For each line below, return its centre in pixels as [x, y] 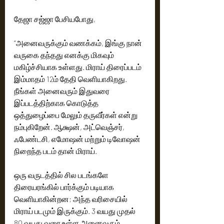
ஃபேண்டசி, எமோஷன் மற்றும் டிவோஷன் [78, 139]
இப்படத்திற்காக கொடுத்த [57, 103]
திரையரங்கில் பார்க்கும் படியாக [65, 187]
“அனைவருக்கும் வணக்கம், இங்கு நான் [79, 43]
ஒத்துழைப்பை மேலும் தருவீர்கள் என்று [76, 115]
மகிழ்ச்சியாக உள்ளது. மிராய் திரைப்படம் [78, 67]
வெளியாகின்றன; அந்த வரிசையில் [71, 199]
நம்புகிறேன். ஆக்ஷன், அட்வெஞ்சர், [70, 127]
